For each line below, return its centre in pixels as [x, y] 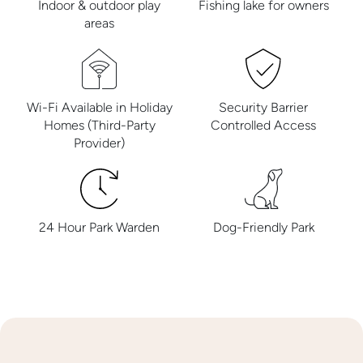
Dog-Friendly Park [263, 228]
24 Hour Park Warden [100, 228]
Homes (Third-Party [99, 126]
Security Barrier [264, 108]
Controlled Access [264, 126]
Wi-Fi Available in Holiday [99, 108]
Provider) [100, 143]
